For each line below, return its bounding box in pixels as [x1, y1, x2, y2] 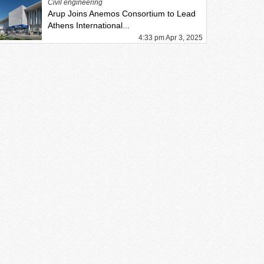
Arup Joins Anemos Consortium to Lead [48, 9, 196, 18]
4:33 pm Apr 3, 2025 [138, 34, 203, 42]
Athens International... [48, 21, 130, 30]
